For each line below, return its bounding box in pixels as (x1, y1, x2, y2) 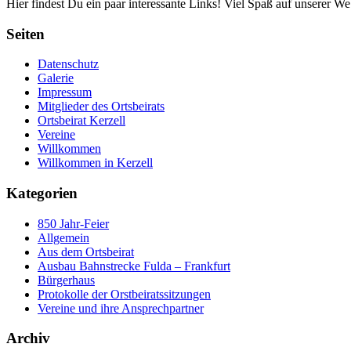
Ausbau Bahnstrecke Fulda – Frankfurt (38, 259, 230, 273)
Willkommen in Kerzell (38, 156, 153, 170)
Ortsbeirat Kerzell (38, 114, 125, 128)
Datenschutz (38, 57, 99, 71)
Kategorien (6, 184, 78, 201)
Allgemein (38, 230, 89, 244)
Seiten (6, 25, 45, 42)
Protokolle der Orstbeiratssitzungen (38, 287, 211, 301)
